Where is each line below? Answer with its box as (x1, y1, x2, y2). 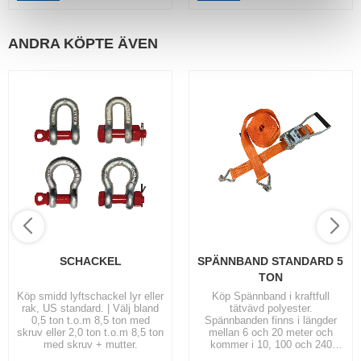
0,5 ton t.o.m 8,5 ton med (31, 313, 150, 326)
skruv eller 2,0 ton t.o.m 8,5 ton (17, 326, 164, 338)
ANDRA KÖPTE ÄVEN (8, 35, 158, 52)
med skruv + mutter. (43, 338, 138, 351)
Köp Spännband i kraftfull (212, 289, 330, 302)
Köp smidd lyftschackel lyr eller (17, 289, 164, 302)
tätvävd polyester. (229, 301, 313, 314)
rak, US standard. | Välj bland (22, 301, 159, 314)
